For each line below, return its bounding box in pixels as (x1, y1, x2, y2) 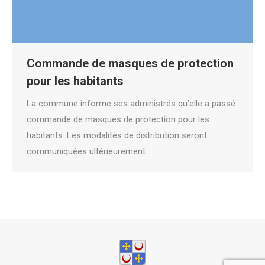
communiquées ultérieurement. (27, 146, 147, 157)
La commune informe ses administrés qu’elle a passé (27, 98, 235, 109)
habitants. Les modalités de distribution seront (27, 130, 207, 141)
